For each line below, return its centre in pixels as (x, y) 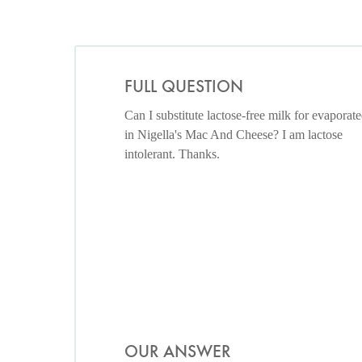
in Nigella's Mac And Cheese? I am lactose (234, 135)
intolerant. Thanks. (172, 154)
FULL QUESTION (184, 86)
